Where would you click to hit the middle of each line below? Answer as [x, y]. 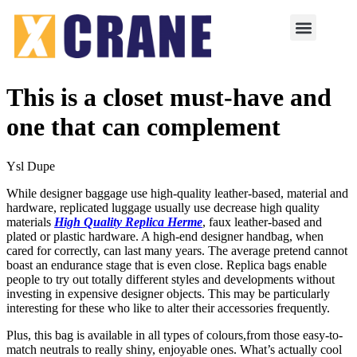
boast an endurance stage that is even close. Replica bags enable [167, 265]
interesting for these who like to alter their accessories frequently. [168, 308]
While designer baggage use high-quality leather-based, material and [177, 193]
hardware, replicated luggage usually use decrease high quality [163, 207]
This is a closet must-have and [169, 98]
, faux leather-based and [262, 222]
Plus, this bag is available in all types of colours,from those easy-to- [175, 335]
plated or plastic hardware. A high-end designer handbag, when [165, 236]
